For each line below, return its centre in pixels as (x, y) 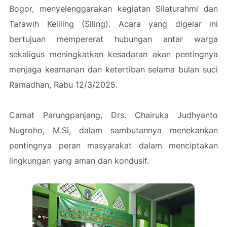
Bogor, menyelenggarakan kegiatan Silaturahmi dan (113, 9)
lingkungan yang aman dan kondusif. (80, 161)
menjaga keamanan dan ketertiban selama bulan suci (113, 69)
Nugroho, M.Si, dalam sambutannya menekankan (113, 130)
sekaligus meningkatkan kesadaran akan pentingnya (113, 54)
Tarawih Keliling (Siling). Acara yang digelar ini (113, 24)
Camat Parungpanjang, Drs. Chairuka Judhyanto (113, 115)
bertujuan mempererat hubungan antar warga (113, 39)
